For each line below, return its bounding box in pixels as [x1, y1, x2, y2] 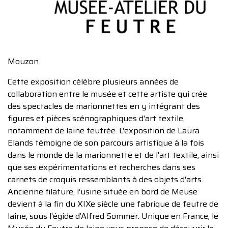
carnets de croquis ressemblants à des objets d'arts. [8, 173, 203, 186]
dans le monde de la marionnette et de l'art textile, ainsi [8, 149, 219, 161]
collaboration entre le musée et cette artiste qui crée [8, 88, 207, 100]
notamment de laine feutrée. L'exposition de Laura [8, 124, 199, 137]
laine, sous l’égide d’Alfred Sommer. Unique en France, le [8, 210, 218, 222]
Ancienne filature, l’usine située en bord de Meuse [8, 185, 197, 198]
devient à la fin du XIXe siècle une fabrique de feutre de [8, 197, 218, 210]
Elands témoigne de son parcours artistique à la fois [8, 136, 204, 149]
